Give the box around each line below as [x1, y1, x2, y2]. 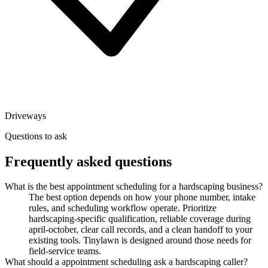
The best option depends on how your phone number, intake [29, 192, 255, 203]
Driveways [5, 110, 46, 121]
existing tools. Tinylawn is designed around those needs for [29, 235, 251, 246]
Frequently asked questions [5, 153, 172, 169]
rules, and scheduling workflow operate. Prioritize [29, 203, 217, 214]
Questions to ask [5, 130, 67, 141]
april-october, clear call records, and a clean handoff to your [29, 224, 252, 235]
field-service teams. [29, 246, 101, 257]
